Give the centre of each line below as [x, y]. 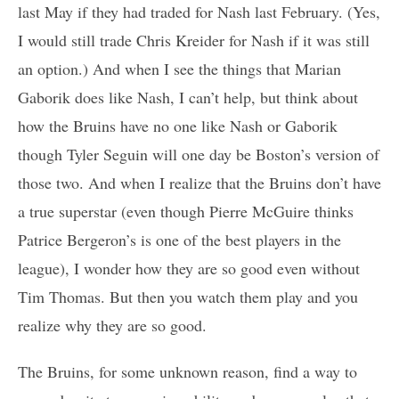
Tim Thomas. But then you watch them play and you [188, 297]
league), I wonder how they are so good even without [189, 269]
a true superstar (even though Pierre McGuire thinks [186, 212]
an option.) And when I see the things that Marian [179, 69]
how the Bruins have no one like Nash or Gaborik [178, 126]
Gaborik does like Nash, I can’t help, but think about [188, 98]
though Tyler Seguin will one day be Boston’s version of [199, 155]
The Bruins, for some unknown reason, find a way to [187, 372]
